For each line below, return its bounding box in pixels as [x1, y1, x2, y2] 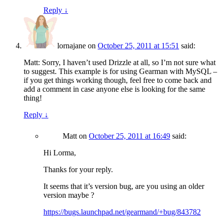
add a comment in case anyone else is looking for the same [24, 85, 205, 94]
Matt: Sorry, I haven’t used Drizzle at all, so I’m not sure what [24, 58, 216, 67]
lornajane [57, 41, 86, 50]
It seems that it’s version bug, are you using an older [43, 182, 204, 191]
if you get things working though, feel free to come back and [24, 76, 212, 85]
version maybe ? [43, 191, 94, 200]
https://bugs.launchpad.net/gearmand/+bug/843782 [43, 208, 201, 217]
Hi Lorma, [43, 148, 76, 157]
